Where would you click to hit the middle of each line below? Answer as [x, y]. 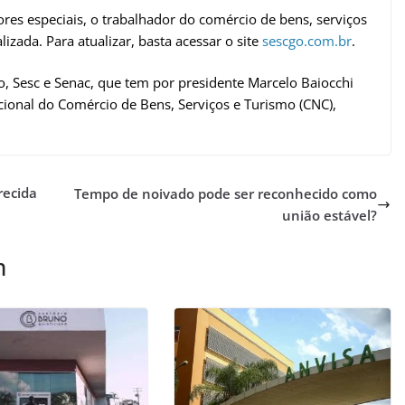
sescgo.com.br [307, 40]
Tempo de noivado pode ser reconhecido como [226, 194]
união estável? [330, 216]
